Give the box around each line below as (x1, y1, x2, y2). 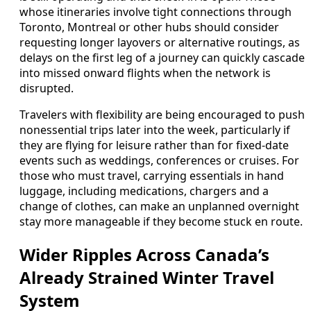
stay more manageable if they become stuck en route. (19, 214, 303, 230)
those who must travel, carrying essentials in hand (19, 168, 284, 184)
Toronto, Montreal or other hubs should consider (19, 19, 279, 35)
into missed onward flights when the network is (19, 65, 271, 81)
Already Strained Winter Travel (19, 265, 274, 289)
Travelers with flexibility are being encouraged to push (19, 107, 305, 123)
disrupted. (19, 81, 74, 96)
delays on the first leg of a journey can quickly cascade (19, 50, 305, 66)
